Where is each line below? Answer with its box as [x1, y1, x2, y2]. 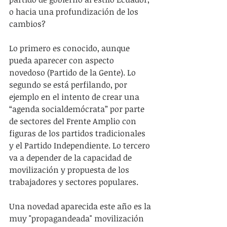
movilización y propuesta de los [9, 164, 131, 175]
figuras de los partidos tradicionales [9, 128, 147, 139]
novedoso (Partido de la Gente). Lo [9, 67, 138, 78]
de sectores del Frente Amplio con [9, 116, 138, 127]
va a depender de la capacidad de [9, 152, 134, 163]
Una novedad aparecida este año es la [9, 201, 153, 212]
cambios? [9, 18, 46, 29]
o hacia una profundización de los [9, 6, 140, 17]
